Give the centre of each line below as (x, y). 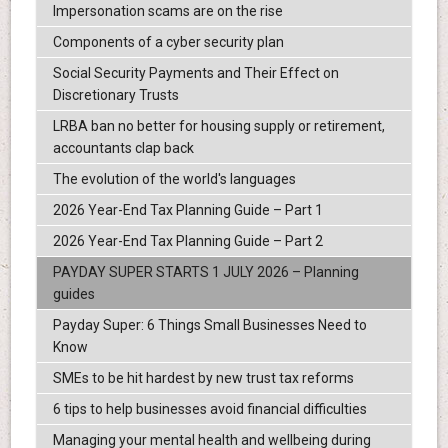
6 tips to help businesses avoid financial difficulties (209, 409)
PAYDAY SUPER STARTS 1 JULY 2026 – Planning (205, 272)
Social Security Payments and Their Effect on (195, 73)
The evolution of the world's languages (174, 179)
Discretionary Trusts (115, 95)
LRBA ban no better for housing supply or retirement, (218, 126)
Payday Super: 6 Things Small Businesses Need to (209, 325)
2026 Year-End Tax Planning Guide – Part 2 (187, 241)
